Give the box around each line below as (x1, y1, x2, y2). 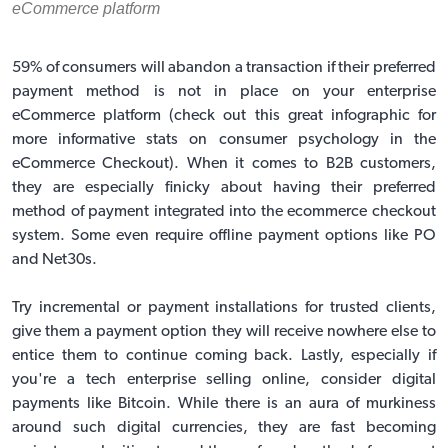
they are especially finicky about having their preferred (12, 179, 436, 196)
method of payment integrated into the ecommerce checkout (12, 203, 436, 220)
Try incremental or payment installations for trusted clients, (12, 299, 436, 316)
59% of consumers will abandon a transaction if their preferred (12, 59, 436, 76)
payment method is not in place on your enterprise (12, 83, 436, 100)
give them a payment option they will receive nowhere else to (12, 323, 436, 340)
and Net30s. (12, 251, 97, 268)
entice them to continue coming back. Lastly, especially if (12, 347, 436, 364)
